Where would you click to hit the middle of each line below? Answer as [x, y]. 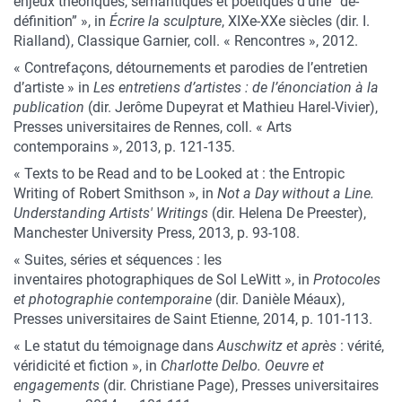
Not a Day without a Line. [296, 193]
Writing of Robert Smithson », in [115, 193]
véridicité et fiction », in [87, 366]
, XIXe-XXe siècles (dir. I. [296, 21]
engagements [57, 385]
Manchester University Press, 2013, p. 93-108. [157, 233]
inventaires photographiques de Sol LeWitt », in [163, 280]
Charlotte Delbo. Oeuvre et [242, 366]
